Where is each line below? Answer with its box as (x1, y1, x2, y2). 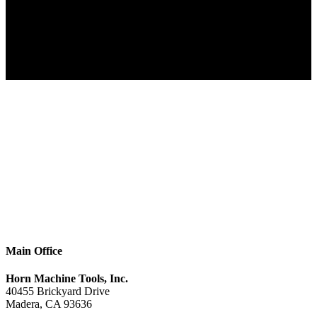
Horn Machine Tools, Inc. (6, 272, 128, 285)
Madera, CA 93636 (6, 298, 92, 311)
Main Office (6, 245, 62, 258)
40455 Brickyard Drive (6, 285, 110, 298)
